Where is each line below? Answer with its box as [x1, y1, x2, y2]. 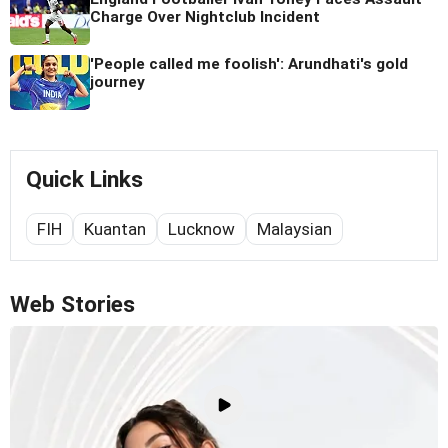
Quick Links [26, 166, 143, 194]
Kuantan [84, 219, 146, 240]
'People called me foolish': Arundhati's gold [90, 55, 408, 74]
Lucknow [168, 219, 235, 240]
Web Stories [10, 291, 135, 319]
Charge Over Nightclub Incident [90, 8, 320, 27]
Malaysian [257, 219, 332, 240]
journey [90, 73, 145, 92]
